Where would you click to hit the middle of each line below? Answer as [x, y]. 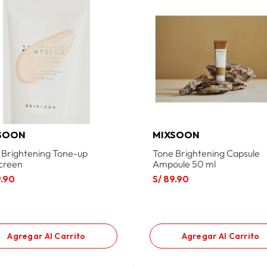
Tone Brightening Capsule [207, 153]
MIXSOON [176, 135]
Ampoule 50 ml [184, 164]
